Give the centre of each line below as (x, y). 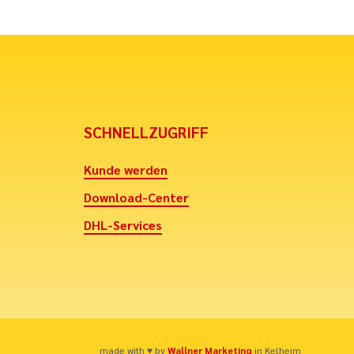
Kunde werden (125, 169)
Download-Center (136, 197)
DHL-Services (122, 224)
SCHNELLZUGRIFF (146, 132)
